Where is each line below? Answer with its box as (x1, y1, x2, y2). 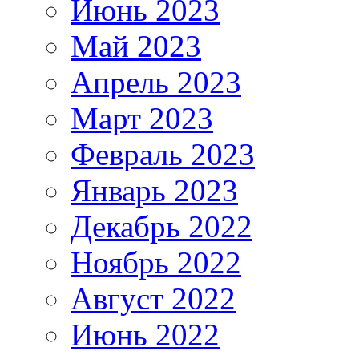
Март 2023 (71, 100, 213, 135)
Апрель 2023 (71, 64, 241, 99)
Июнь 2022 (71, 317, 220, 352)
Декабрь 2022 (71, 208, 252, 244)
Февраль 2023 (71, 136, 255, 171)
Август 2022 (71, 280, 236, 316)
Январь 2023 (71, 172, 238, 208)
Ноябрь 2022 (71, 244, 241, 280)
